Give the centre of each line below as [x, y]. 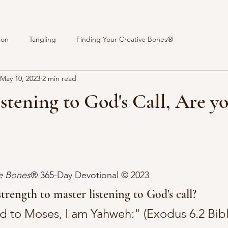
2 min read [59, 79]
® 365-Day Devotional [76, 175]
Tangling [42, 39]
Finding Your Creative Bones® [125, 39]
